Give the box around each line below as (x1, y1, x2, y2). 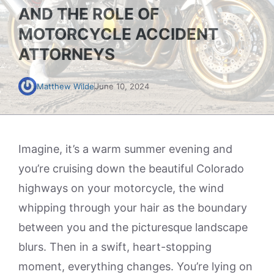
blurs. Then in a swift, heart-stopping (18, 240, 212, 253)
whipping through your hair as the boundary (18, 201, 247, 214)
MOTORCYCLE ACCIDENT (18, 24, 218, 43)
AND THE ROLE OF (18, 4, 159, 23)
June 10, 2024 (95, 81, 149, 91)
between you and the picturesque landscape (18, 221, 248, 234)
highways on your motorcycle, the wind (18, 182, 224, 194)
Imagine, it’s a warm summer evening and (18, 143, 232, 155)
